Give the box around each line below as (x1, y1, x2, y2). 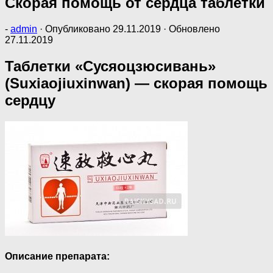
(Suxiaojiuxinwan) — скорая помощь (5, 74, 268, 91)
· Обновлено (161, 23, 220, 34)
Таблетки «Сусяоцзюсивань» (5, 57, 216, 74)
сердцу (5, 91, 55, 108)
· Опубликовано (40, 23, 113, 34)
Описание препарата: (5, 250, 110, 261)
